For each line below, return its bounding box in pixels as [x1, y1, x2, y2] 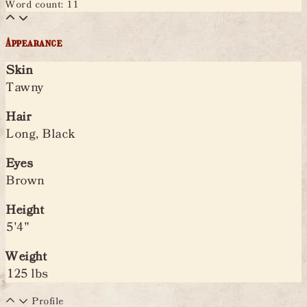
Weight [5, 248, 47, 266]
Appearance [5, 36, 62, 50]
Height [5, 201, 44, 219]
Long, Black [5, 125, 75, 143]
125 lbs [5, 265, 48, 283]
